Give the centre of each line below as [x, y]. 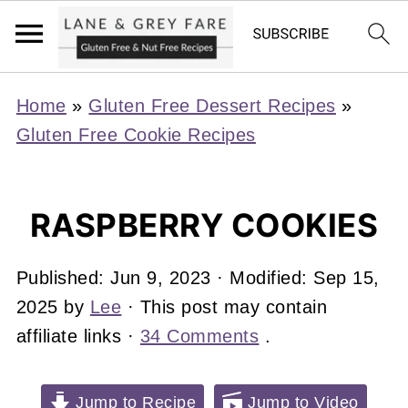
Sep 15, [347, 278]
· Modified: [262, 278]
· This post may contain [224, 307]
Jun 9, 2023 [161, 278]
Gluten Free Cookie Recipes [136, 135]
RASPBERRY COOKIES [204, 225]
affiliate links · [78, 336]
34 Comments [199, 336]
